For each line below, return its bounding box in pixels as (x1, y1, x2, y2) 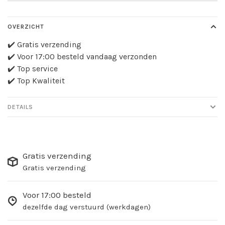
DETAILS (8, 103, 33, 111)
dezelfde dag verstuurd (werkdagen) (23, 202, 151, 212)
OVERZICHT (8, 23, 44, 31)
